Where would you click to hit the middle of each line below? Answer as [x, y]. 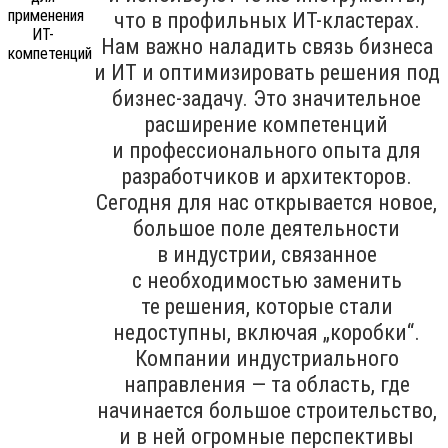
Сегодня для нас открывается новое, [266, 202]
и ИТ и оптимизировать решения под [266, 72]
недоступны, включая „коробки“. [266, 332]
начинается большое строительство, [266, 410]
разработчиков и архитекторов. [266, 176]
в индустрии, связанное [266, 254]
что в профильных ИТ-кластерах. [266, 20]
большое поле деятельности [266, 228]
